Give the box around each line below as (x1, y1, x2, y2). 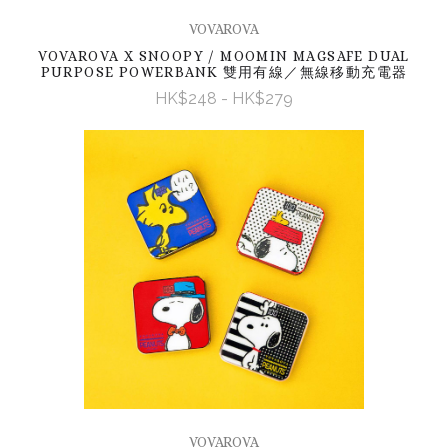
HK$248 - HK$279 (155, 89, 293, 109)
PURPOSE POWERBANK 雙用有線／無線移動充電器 (40, 64, 408, 81)
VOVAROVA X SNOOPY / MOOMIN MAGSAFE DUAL (38, 48, 410, 65)
